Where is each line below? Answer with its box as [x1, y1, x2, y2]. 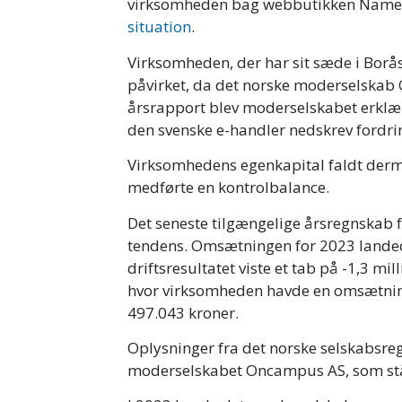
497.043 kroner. [127, 301, 239, 323]
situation [127, 16, 191, 38]
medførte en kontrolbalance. [127, 177, 329, 198]
